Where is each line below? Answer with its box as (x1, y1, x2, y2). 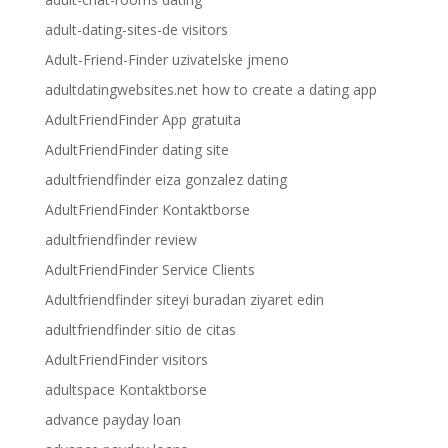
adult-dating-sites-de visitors (44, 20, 228, 39)
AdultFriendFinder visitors (44, 350, 208, 369)
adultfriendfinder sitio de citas (44, 320, 236, 339)
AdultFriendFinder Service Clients (44, 260, 255, 279)
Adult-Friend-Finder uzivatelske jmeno (44, 50, 289, 69)
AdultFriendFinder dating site (44, 140, 229, 159)
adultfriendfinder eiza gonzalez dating (44, 170, 287, 189)
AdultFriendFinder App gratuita (44, 110, 241, 129)
